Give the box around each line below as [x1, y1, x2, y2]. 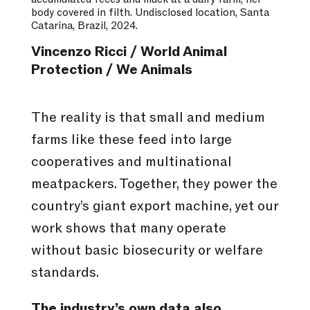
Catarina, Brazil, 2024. [30, 18, 138, 33]
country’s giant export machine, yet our [30, 197, 279, 215]
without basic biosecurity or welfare [30, 241, 263, 259]
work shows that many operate [30, 219, 226, 237]
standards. [30, 263, 99, 282]
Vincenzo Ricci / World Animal [30, 42, 227, 61]
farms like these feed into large [30, 130, 232, 149]
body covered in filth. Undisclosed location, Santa [30, 5, 269, 19]
